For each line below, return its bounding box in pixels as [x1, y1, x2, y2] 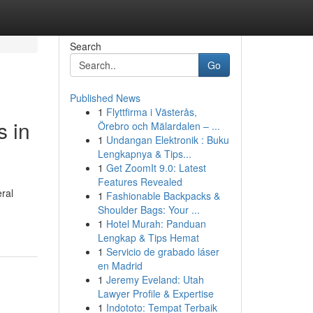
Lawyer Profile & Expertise [97, 286, 214, 300]
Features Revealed [97, 175, 182, 189]
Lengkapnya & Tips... [97, 147, 191, 161]
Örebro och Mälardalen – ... [97, 119, 220, 133]
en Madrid [97, 259, 143, 272]
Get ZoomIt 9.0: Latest [105, 161, 206, 175]
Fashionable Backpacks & [105, 189, 220, 203]
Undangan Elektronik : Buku [105, 133, 229, 147]
